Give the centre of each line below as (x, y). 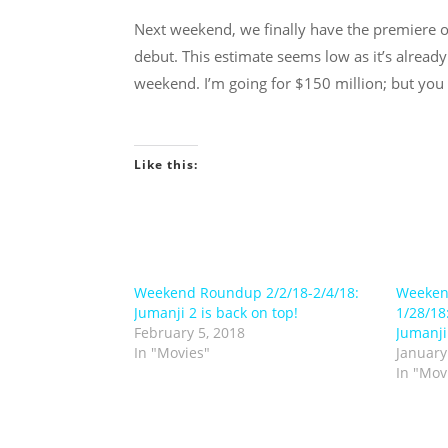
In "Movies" (172, 352)
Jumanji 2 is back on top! (216, 312)
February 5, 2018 (190, 332)
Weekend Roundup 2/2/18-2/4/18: (247, 292)
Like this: (166, 164)
